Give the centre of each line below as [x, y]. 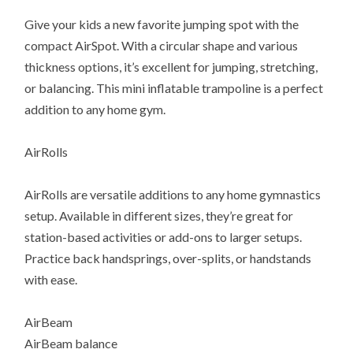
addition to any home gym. [95, 110]
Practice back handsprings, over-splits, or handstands [168, 258]
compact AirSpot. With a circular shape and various [162, 46]
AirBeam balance [71, 344]
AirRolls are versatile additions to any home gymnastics [173, 195]
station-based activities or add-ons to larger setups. [163, 237]
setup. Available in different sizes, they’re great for [159, 216]
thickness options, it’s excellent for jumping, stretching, [171, 67]
